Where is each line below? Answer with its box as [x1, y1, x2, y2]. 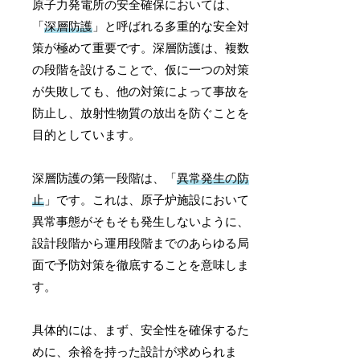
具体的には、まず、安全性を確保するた [32, 324, 250, 337]
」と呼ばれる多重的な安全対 [92, 20, 250, 34]
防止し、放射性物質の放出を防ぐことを [32, 107, 250, 121]
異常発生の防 [177, 172, 250, 186]
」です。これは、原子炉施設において [44, 194, 250, 207]
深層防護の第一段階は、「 [32, 172, 178, 186]
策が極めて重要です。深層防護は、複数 [32, 42, 250, 55]
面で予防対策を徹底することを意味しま [32, 259, 250, 272]
